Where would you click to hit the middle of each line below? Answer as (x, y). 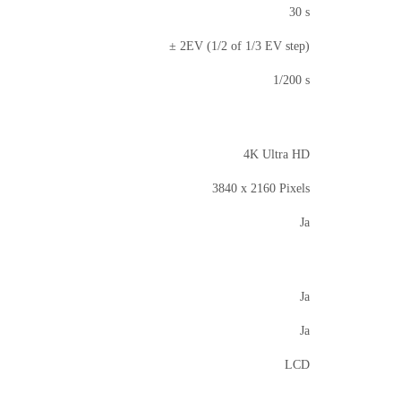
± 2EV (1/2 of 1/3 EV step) (239, 47)
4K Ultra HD (277, 155)
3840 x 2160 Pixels (261, 189)
